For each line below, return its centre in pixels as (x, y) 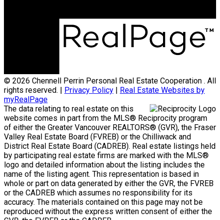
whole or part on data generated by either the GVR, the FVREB (109, 183)
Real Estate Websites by (162, 90)
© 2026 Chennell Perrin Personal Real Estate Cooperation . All (110, 81)
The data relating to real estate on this (69, 109)
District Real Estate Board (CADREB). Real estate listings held (110, 146)
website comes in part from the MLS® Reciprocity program (106, 118)
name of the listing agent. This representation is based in (101, 174)
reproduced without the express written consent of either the (108, 211)
